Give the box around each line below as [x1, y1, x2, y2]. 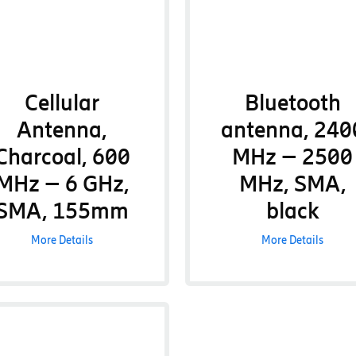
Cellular [25, 89, 100, 116]
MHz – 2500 [232, 143, 354, 170]
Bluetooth [244, 89, 341, 116]
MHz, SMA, [238, 170, 346, 197]
